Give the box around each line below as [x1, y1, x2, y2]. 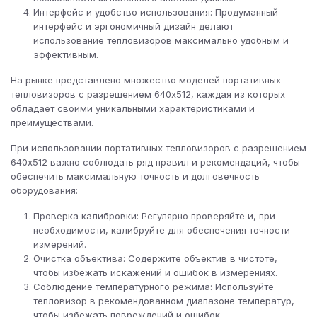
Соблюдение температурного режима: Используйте [33, 281, 274, 292]
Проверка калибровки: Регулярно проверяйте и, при [33, 210, 275, 221]
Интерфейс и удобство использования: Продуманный [33, 6, 278, 18]
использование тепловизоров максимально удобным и [33, 35, 289, 46]
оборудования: [11, 185, 78, 196]
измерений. [33, 238, 86, 250]
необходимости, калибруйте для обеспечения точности [33, 224, 290, 236]
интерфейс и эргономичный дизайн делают [33, 21, 234, 32]
